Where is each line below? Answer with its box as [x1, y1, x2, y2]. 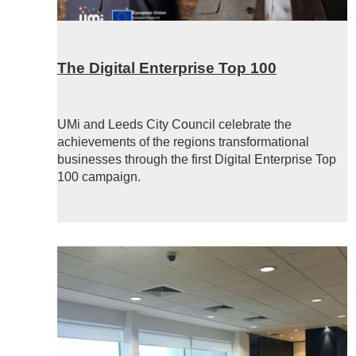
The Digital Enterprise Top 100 [57, 59, 277, 76]
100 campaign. [57, 170, 141, 184]
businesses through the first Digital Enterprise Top [57, 153, 336, 167]
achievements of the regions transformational [57, 135, 309, 149]
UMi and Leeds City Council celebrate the [57, 118, 292, 132]
